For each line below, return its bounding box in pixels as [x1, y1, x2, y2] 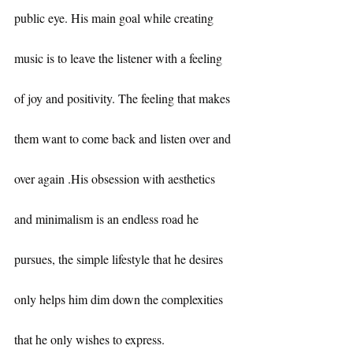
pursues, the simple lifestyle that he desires [14, 251, 226, 268]
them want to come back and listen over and [14, 130, 234, 147]
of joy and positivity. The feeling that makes [14, 90, 233, 107]
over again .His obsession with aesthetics [14, 170, 218, 188]
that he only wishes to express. [14, 331, 165, 348]
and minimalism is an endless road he [14, 210, 202, 228]
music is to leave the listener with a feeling [14, 50, 225, 67]
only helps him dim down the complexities [14, 291, 226, 308]
